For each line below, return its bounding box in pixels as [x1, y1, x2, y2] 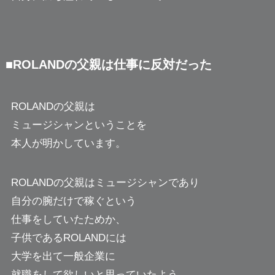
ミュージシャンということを [10, 119, 147, 131]
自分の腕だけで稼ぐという [10, 195, 136, 207]
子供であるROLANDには [10, 232, 126, 244]
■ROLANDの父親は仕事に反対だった [5, 57, 212, 71]
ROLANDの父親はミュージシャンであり [10, 177, 199, 189]
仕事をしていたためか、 [10, 214, 126, 226]
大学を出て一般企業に [10, 250, 115, 263]
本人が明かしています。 [10, 137, 126, 150]
